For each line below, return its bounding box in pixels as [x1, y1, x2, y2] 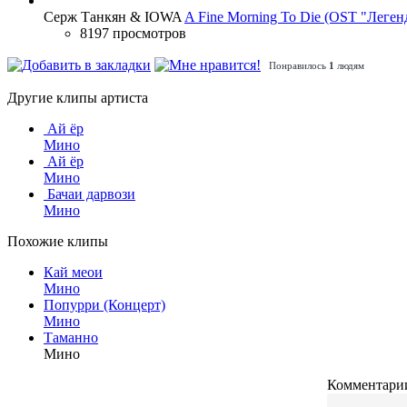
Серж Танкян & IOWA [44, 8, 182, 25]
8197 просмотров [80, 25, 186, 41]
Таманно [44, 330, 98, 346]
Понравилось [269, 59, 329, 71]
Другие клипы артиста [7, 90, 148, 106]
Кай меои [44, 264, 103, 281]
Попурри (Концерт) [44, 297, 165, 313]
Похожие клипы [7, 233, 108, 250]
